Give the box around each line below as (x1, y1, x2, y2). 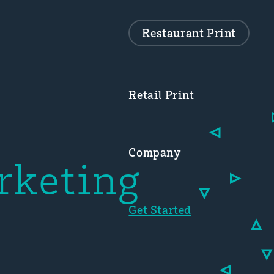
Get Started (128, 202, 191, 217)
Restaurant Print (142, 25, 236, 40)
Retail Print (128, 87, 194, 102)
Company (128, 144, 181, 160)
